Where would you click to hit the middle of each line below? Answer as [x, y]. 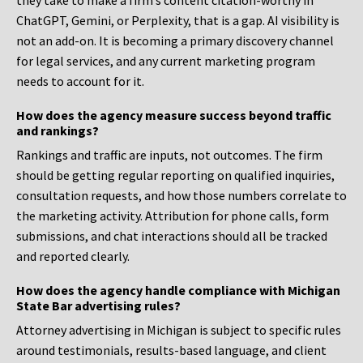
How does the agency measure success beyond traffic [174, 115]
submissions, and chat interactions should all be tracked [172, 236]
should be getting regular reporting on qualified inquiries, [175, 175]
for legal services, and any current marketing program [166, 61]
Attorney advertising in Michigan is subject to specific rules [179, 330]
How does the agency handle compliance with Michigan [178, 290]
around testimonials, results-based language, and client [171, 350]
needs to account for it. [80, 81]
